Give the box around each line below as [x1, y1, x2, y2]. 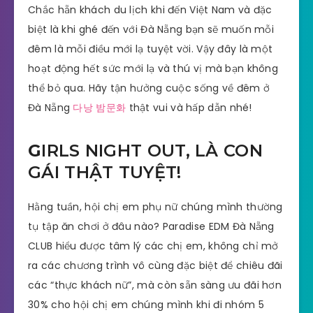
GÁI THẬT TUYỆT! [28, 162, 182, 183]
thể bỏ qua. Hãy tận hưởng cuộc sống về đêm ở [28, 80, 270, 95]
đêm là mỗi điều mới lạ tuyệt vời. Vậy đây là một [28, 41, 273, 56]
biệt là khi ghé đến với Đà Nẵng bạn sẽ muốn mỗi [28, 22, 275, 36]
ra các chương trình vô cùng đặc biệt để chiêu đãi [28, 259, 283, 273]
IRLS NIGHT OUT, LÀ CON [41, 140, 263, 161]
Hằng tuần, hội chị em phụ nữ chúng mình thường [28, 200, 283, 214]
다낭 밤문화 [73, 100, 126, 115]
